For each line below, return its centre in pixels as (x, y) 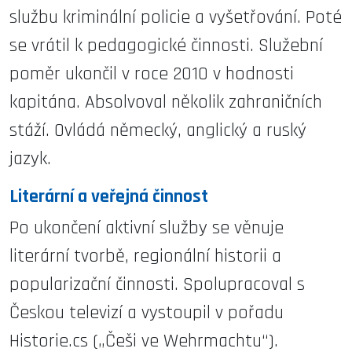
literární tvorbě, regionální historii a (145, 256)
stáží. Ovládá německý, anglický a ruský (158, 130)
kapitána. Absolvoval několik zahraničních (166, 102)
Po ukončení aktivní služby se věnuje (147, 227)
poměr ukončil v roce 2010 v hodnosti (152, 73)
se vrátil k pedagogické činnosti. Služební (166, 45)
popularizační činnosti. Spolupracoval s (157, 284)
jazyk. (30, 158)
